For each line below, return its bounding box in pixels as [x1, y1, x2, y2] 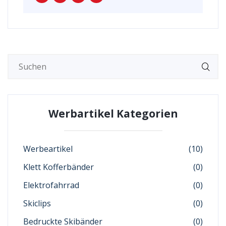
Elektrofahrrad [23, 180, 79, 191]
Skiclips [23, 198, 51, 209]
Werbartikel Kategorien [48, 106, 178, 121]
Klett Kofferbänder [23, 161, 94, 173]
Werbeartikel [23, 143, 73, 154]
